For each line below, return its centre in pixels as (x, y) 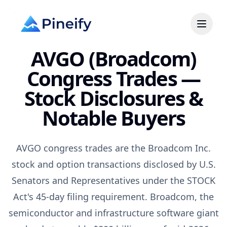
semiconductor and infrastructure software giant (113, 213)
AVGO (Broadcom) (113, 59)
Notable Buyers (113, 118)
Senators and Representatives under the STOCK (113, 180)
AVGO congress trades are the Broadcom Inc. (113, 148)
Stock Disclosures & (113, 98)
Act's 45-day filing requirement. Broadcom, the (113, 197)
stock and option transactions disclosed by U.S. (113, 164)
